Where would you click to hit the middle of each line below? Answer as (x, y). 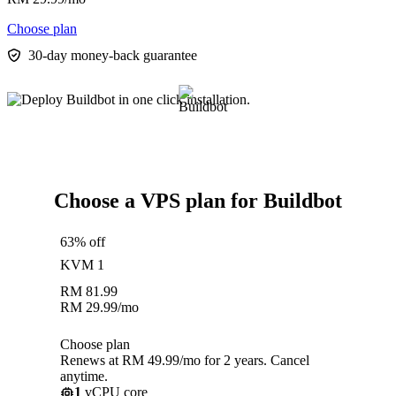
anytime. (84, 377)
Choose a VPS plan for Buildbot (198, 201)
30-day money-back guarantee (113, 56)
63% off (83, 242)
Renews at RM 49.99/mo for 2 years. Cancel (185, 361)
